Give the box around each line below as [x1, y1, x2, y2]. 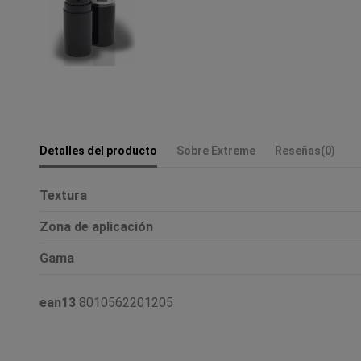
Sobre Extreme [176, 143, 255, 157]
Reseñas [275, 143, 321, 157]
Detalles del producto [39, 143, 157, 157]
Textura [39, 187, 87, 203]
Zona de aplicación [39, 218, 153, 234]
